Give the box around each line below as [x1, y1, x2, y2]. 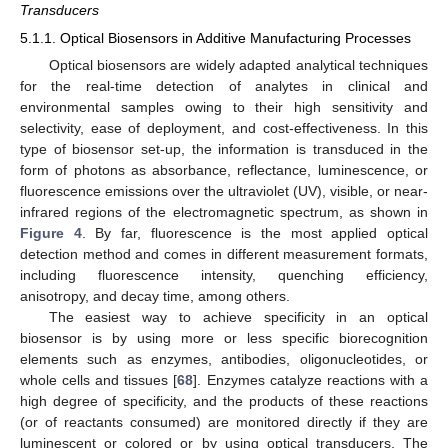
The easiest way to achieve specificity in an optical [48, 309, 428, 326]
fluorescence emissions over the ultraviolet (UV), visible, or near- [20, 183, 428, 200]
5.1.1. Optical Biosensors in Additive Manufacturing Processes [20, 29, 411, 46]
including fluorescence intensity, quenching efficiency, [20, 267, 428, 284]
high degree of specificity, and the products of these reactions [20, 393, 428, 410]
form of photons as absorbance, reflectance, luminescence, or [20, 162, 428, 179]
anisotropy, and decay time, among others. [20, 288, 290, 305]
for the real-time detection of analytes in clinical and [20, 78, 428, 95]
